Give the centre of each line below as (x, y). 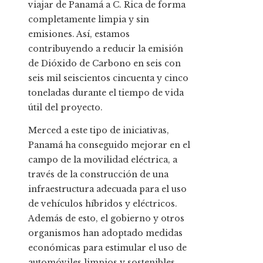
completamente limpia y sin (89, 19)
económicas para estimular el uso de (107, 247)
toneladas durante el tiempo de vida (106, 92)
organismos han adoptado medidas (105, 233)
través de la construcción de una (98, 174)
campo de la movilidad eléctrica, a (103, 159)
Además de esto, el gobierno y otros (106, 218)
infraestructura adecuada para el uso (107, 189)
